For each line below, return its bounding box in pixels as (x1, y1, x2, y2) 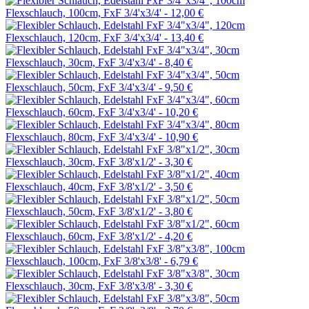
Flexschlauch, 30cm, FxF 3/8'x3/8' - (6, 279, 165, 292)
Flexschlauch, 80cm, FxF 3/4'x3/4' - (6, 130, 165, 143)
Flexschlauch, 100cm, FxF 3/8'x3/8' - (6, 255, 170, 267)
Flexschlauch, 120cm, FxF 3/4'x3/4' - (6, 31, 170, 43)
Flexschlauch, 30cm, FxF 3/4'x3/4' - (6, 56, 165, 68)
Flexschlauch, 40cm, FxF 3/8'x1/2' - (6, 180, 165, 192)
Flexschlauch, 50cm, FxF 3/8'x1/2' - (6, 205, 165, 217)
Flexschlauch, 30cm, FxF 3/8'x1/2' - (6, 155, 165, 168)
